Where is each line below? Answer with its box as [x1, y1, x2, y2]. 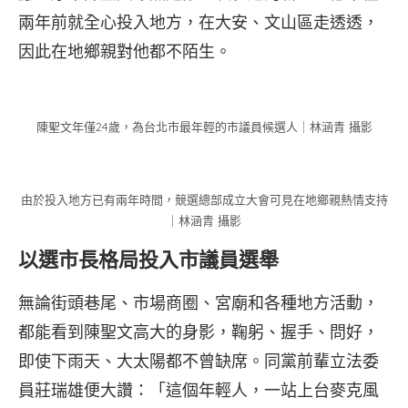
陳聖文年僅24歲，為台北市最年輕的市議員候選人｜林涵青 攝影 [36, 119, 372, 135]
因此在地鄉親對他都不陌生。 [18, 40, 231, 62]
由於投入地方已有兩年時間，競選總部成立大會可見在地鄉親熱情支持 [20, 191, 388, 207]
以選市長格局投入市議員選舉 [18, 245, 279, 274]
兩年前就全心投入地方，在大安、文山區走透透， [18, 11, 379, 33]
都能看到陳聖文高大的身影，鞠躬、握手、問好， [18, 321, 379, 342]
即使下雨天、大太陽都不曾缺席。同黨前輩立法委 [18, 350, 379, 372]
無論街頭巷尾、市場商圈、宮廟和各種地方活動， [18, 291, 379, 313]
